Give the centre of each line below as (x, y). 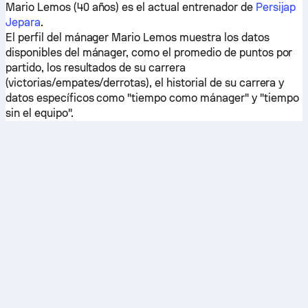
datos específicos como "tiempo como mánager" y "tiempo (152, 98)
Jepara (23, 22)
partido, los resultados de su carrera (96, 68)
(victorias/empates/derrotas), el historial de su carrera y (145, 83)
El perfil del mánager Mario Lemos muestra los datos (137, 37)
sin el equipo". (40, 113)
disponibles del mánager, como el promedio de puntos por (149, 53)
